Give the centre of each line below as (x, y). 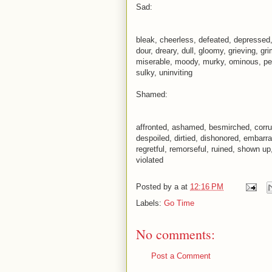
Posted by (155, 186)
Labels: (150, 203)
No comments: (175, 234)
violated (150, 160)
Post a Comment (181, 256)
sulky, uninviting (164, 72)
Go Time (179, 203)
